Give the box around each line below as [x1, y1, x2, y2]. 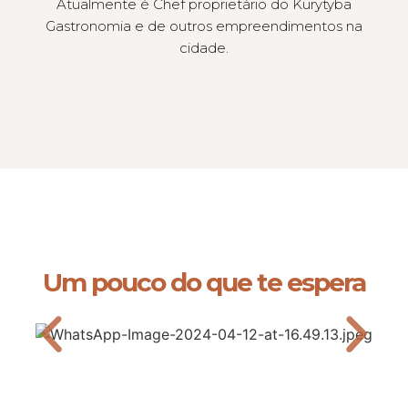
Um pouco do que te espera [43, 266, 365, 298]
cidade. [179, 38, 229, 56]
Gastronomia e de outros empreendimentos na [46, 16, 362, 35]
